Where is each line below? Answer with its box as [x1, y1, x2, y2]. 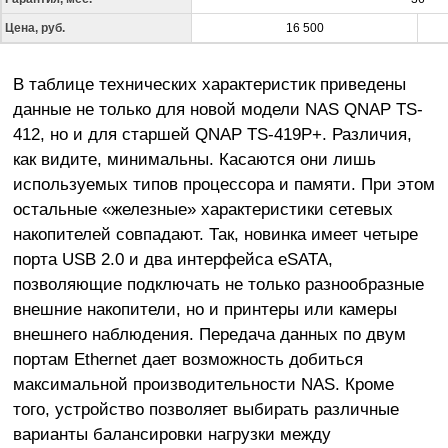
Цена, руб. [5, 20, 65, 35]
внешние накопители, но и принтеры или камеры [12, 298, 397, 319]
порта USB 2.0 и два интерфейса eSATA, [12, 248, 333, 269]
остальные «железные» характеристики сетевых [12, 198, 393, 219]
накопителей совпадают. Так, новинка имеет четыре [12, 223, 418, 244]
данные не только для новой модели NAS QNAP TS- [12, 98, 423, 119]
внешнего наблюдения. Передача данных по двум [12, 323, 406, 344]
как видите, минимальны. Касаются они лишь [12, 148, 376, 169]
